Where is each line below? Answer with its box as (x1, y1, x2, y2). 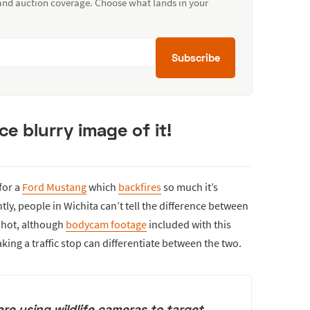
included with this (147, 217, 231, 231)
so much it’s (161, 179, 218, 194)
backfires (118, 179, 161, 194)
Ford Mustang (22, 179, 86, 194)
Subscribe (171, 51, 220, 64)
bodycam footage (66, 217, 147, 231)
